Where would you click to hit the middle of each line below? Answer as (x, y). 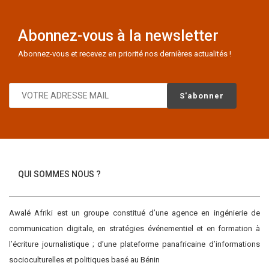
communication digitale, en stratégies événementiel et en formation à (134, 228)
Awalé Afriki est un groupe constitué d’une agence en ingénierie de (134, 213)
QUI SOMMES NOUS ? (59, 174)
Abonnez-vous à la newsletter (118, 36)
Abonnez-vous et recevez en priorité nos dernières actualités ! (125, 54)
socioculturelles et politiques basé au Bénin (84, 260)
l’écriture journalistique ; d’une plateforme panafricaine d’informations (134, 244)
